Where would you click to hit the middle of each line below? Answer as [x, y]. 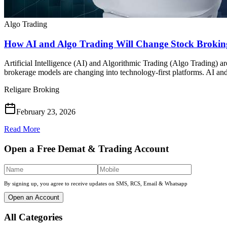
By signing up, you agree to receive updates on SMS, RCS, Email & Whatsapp [96, 183]
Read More [22, 129]
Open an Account [34, 197]
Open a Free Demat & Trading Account [86, 149]
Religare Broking [32, 90]
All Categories [33, 217]
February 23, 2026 [46, 112]
